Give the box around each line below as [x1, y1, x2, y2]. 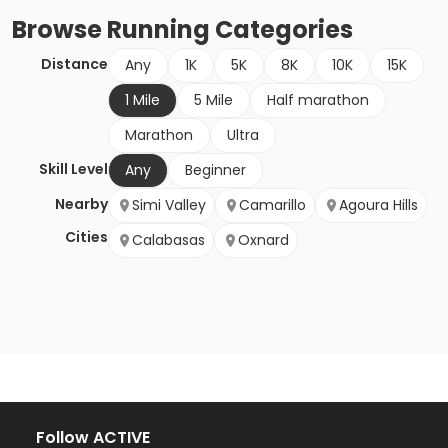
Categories [210, 13, 353, 47]
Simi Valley [132, 195, 206, 216]
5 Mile [194, 90, 233, 111]
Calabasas [132, 230, 205, 251]
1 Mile [125, 90, 160, 111]
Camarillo [239, 195, 306, 216]
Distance [41, 54, 108, 75]
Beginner [185, 160, 246, 181]
